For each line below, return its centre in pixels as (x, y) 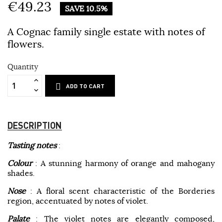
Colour (22, 163)
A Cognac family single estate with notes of (106, 31)
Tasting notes (32, 145)
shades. (21, 173)
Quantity (23, 66)
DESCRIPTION (35, 125)
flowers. (26, 44)
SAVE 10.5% (86, 8)
